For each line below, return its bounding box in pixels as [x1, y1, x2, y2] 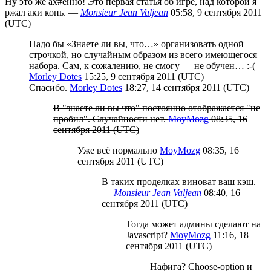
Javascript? [126, 229, 170, 240]
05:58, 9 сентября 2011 [168, 7, 262, 18]
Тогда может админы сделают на [126, 218, 261, 229]
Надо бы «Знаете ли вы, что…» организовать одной [29, 38, 244, 49]
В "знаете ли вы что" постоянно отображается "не [53, 102, 260, 113]
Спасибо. [29, 82, 70, 93]
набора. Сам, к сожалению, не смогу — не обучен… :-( [29, 60, 255, 71]
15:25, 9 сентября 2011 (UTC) [82, 71, 204, 82]
